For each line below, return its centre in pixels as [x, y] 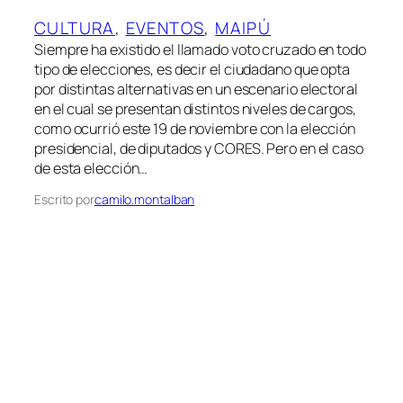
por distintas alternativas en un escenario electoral [196, 89]
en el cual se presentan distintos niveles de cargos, [195, 108]
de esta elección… [91, 168]
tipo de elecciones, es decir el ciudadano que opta [192, 69]
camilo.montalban [144, 199]
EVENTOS [165, 27]
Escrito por [64, 199]
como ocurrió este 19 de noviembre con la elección [195, 128]
